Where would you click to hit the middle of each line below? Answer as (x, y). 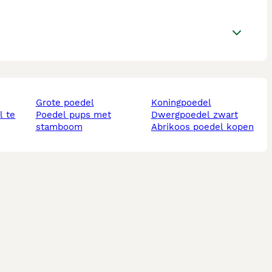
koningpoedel (184, 103)
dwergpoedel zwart (198, 115)
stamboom (59, 127)
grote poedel (68, 103)
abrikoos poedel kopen (205, 127)
